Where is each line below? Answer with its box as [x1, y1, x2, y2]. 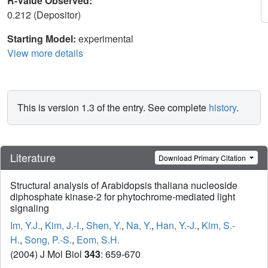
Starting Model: [7, 32, 78, 45]
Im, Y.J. [10, 218, 40, 233]
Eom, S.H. [77, 233, 120, 247]
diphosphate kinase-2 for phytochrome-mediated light [10, 190, 235, 204]
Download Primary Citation [159, 152, 248, 163]
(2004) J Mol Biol [10, 247, 84, 261]
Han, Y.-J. [156, 218, 197, 233]
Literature [10, 150, 56, 166]
